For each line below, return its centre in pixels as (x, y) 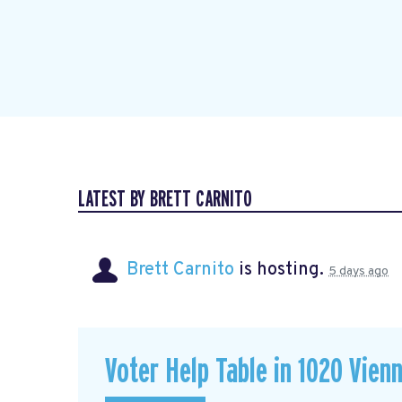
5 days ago (358, 272)
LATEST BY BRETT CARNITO (165, 200)
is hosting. (281, 271)
